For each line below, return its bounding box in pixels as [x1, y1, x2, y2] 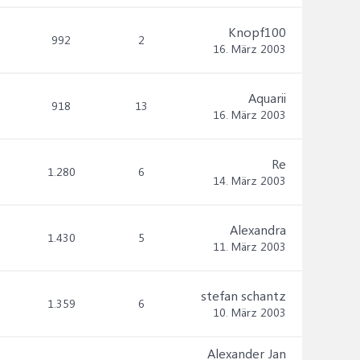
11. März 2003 [213, 239, 286, 254]
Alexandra [230, 221, 286, 238]
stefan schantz [201, 287, 286, 304]
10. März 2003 [213, 305, 286, 320]
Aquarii [248, 89, 286, 106]
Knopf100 [228, 23, 286, 40]
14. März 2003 [213, 173, 286, 188]
